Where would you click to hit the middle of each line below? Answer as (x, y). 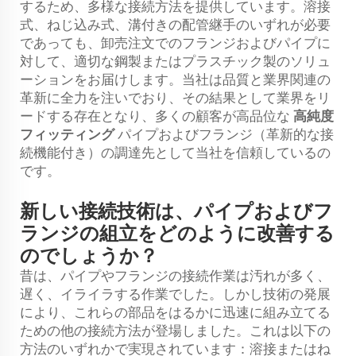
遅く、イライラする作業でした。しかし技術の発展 (175, 294)
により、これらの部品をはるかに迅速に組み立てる (175, 312)
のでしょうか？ (89, 255)
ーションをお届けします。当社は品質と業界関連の (175, 79)
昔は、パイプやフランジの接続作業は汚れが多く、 (175, 275)
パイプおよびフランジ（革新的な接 (226, 134)
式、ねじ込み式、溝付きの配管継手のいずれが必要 (175, 24)
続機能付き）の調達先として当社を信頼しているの (175, 152)
